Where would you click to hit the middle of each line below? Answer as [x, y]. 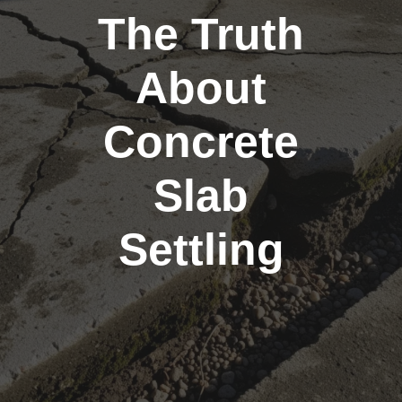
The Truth [201, 34]
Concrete [201, 141]
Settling [201, 249]
